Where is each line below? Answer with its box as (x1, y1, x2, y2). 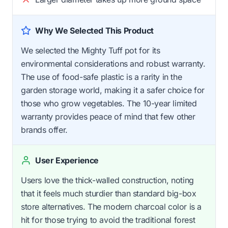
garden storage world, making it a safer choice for (21, 84, 205, 95)
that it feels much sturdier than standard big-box (21, 188, 196, 198)
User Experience (35, 155, 99, 165)
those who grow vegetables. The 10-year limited (21, 98, 197, 108)
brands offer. (21, 124, 68, 135)
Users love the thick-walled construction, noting (21, 175, 194, 185)
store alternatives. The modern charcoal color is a (21, 201, 202, 212)
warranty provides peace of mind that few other (21, 111, 195, 122)
